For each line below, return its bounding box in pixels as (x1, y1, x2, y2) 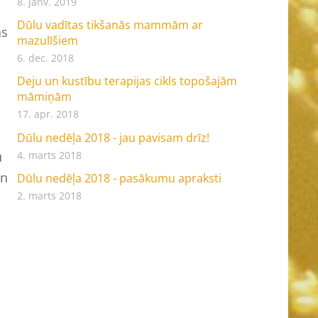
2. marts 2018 (16, 188, 82, 202)
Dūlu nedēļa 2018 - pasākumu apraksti (16, 170, 221, 186)
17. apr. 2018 (16, 107, 79, 121)
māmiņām (16, 89, 72, 105)
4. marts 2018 (16, 148, 82, 162)
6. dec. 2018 (16, 51, 74, 65)
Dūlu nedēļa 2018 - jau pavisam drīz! (16, 129, 209, 146)
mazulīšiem (16, 33, 78, 49)
